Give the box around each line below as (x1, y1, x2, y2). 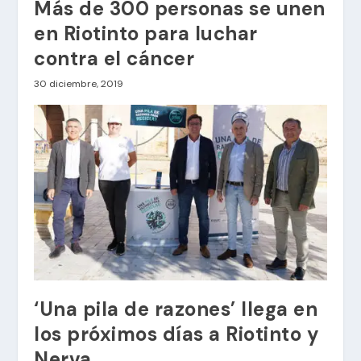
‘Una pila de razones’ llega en (34, 296, 318, 322)
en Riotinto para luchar (34, 20, 258, 46)
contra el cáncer (34, 45, 195, 71)
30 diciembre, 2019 (34, 77, 124, 90)
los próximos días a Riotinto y (34, 321, 320, 346)
